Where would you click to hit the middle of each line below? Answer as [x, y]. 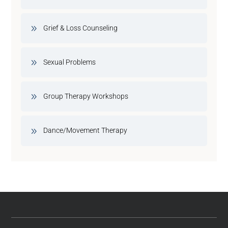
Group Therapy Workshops [86, 96]
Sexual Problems [70, 62]
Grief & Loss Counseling [81, 28]
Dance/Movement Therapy [85, 131]
